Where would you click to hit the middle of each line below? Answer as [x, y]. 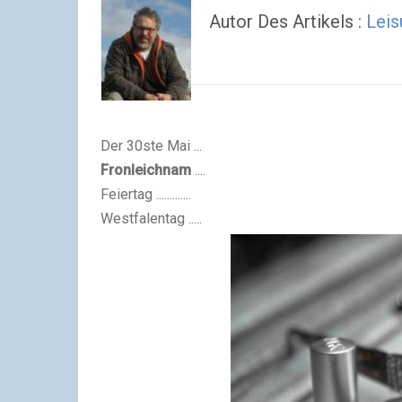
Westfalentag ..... [151, 218]
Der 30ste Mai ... [151, 145]
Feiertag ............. [146, 194]
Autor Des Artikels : [288, 22]
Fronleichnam [146, 170]
